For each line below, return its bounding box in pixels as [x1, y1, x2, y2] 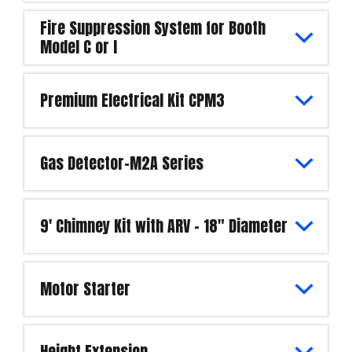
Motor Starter [40, 276, 130, 301]
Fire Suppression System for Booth [40, 15, 266, 40]
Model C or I [40, 34, 117, 59]
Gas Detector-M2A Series [40, 150, 203, 175]
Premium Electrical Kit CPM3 [40, 87, 225, 112]
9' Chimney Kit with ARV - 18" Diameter [40, 213, 288, 238]
